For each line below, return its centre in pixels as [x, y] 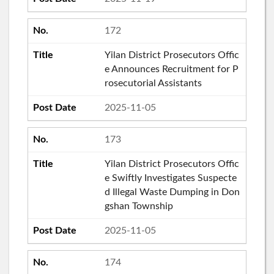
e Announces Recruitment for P [171, 69]
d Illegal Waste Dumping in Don [172, 192]
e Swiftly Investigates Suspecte [170, 178]
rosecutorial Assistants [153, 83]
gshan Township [139, 206]
